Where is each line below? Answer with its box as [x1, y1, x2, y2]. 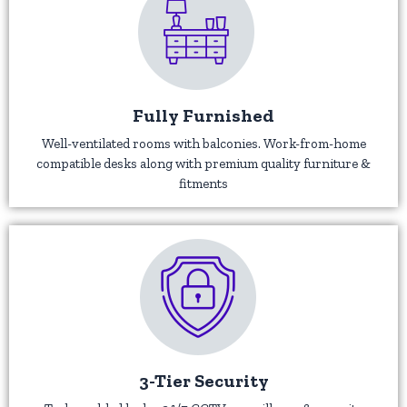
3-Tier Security [138, 369, 269, 392]
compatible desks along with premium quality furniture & [36, 154, 371, 172]
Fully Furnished [133, 104, 274, 126]
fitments [179, 174, 228, 192]
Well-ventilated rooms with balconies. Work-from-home [41, 134, 366, 152]
